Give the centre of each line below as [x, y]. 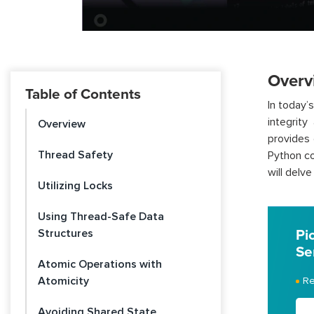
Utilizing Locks [75, 186]
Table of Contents [83, 95]
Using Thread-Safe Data [101, 217]
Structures [66, 234]
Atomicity [63, 281]
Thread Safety [75, 155]
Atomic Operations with [100, 265]
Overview [62, 124]
